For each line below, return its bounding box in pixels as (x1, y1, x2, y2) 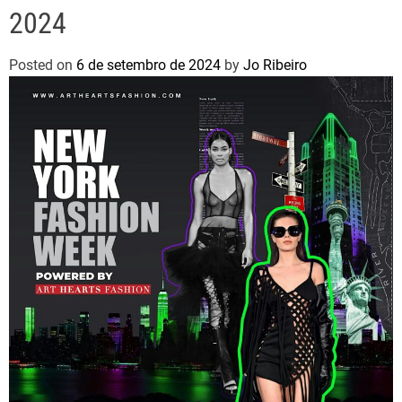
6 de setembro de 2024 (76, 57, 221, 74)
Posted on (9, 57, 76, 74)
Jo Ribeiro (243, 57, 307, 74)
